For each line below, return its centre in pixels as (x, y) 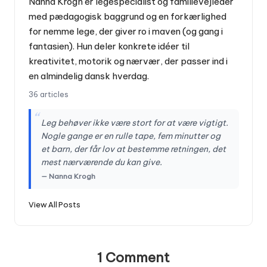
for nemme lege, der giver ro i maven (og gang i (125, 32)
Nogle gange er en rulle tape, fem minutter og (131, 136)
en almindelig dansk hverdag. (89, 76)
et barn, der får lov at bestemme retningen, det (133, 149)
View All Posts (54, 204)
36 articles (48, 95)
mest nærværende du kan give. (101, 162)
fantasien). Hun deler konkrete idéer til (109, 46)
